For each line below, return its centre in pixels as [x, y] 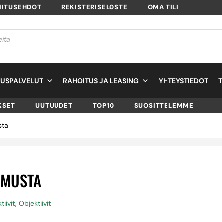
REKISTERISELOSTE [94, 7]
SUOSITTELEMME [164, 105]
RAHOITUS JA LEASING [101, 81]
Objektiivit [35, 203]
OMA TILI [163, 7]
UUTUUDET [54, 105]
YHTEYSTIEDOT [183, 81]
